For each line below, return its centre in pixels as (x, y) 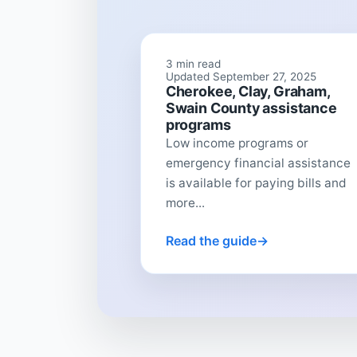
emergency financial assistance (258, 163)
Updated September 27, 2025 (241, 77)
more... (185, 203)
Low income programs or (237, 143)
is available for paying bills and (256, 183)
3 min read (193, 64)
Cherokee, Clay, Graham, (247, 92)
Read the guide (211, 241)
